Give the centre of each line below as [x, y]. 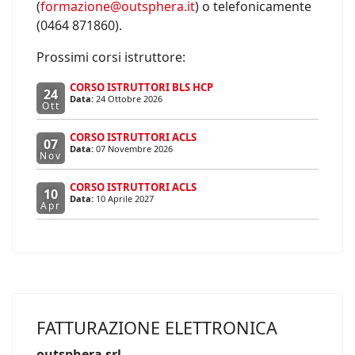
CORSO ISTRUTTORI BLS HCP [141, 88]
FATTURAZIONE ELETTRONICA [157, 328]
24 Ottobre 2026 [129, 99]
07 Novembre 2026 [134, 149]
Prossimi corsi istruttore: [111, 57]
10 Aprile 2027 [125, 199]
